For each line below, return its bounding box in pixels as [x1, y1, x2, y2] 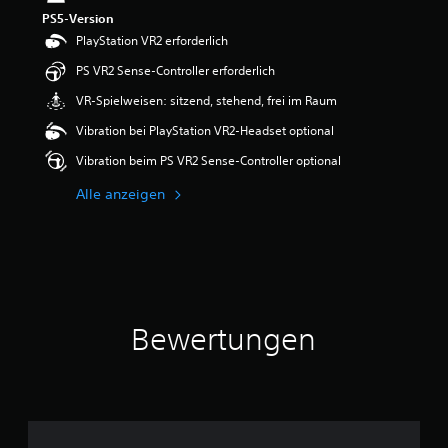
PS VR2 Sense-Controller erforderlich [76, 62, 275, 79]
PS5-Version [42, 10, 114, 26]
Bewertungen [131, 322, 317, 357]
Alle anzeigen [76, 185, 165, 204]
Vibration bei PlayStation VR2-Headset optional [76, 122, 334, 139]
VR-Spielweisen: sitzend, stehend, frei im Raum [76, 92, 337, 109]
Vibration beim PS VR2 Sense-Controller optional [76, 152, 341, 169]
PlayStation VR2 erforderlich [76, 32, 228, 49]
